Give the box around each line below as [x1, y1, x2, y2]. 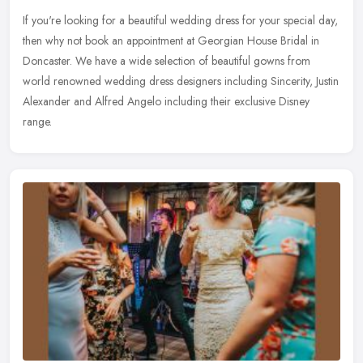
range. [23, 113, 52, 130]
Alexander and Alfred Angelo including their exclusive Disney [23, 92, 310, 109]
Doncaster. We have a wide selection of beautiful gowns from [23, 52, 310, 69]
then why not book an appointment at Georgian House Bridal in [23, 32, 319, 49]
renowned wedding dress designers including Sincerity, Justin [53, 72, 339, 89]
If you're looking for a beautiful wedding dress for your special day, [23, 11, 338, 28]
